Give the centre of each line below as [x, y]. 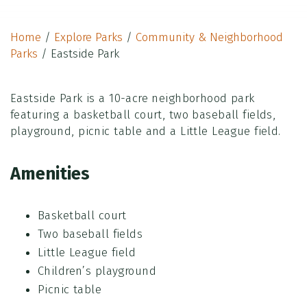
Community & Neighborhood [209, 37]
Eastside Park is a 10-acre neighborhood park [133, 98]
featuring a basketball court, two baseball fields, [143, 114]
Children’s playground [97, 271]
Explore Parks [88, 37]
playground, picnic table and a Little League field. [146, 131]
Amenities [50, 173]
